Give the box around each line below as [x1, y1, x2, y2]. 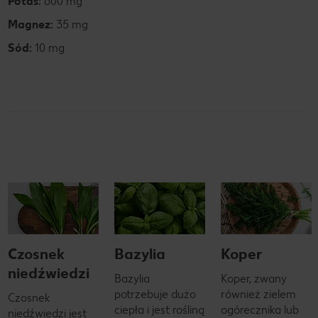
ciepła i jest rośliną [114, 302, 204, 317]
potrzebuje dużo [114, 287, 196, 301]
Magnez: [8, 18, 53, 32]
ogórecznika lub [221, 302, 299, 317]
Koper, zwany [221, 271, 287, 285]
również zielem [221, 287, 296, 301]
